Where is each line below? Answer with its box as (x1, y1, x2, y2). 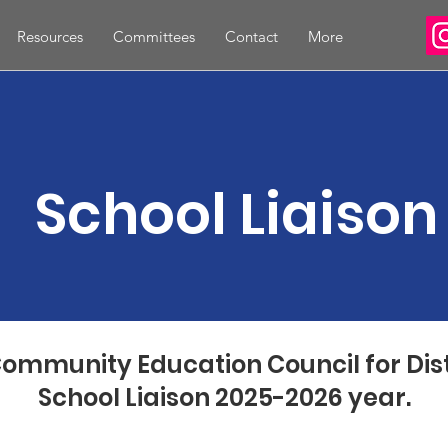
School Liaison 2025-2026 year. (37, 381, 411, 414)
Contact (224, 27, 278, 46)
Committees (112, 27, 195, 46)
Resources (16, 27, 83, 46)
